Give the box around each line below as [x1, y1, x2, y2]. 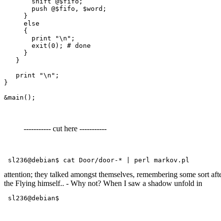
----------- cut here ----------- [24, 124, 107, 133]
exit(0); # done [4, 42, 91, 50]
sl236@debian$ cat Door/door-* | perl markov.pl [4, 156, 193, 164]
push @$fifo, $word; [4, 5, 107, 13]
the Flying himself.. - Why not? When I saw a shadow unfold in [4, 179, 202, 188]
